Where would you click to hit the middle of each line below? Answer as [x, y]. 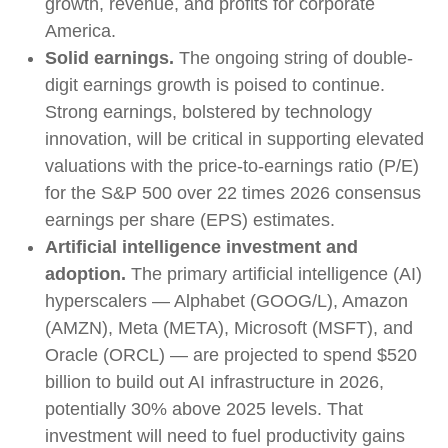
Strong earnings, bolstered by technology [208, 112]
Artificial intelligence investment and [201, 247]
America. [80, 31]
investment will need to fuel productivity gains [225, 436]
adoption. [85, 274]
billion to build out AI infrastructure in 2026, [214, 382]
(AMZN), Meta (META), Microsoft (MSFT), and [229, 328]
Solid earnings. [109, 58]
